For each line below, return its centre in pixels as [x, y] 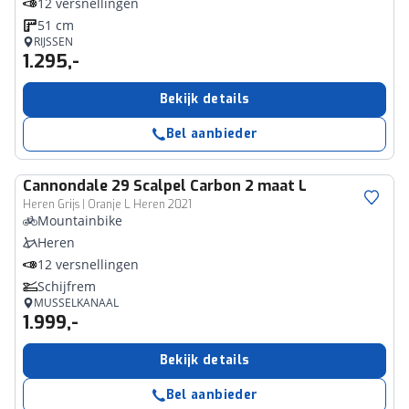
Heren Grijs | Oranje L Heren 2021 [107, 204]
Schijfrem [67, 286]
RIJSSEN [53, 42]
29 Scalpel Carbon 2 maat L [209, 186]
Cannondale [65, 186]
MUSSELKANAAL [76, 303]
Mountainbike [80, 220]
